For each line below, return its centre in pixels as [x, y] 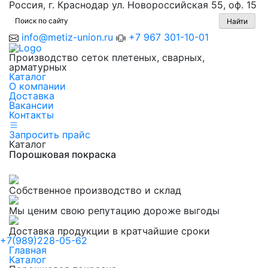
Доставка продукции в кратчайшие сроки [109, 231]
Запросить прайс [50, 135]
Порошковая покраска [63, 155]
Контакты [31, 115]
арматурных [38, 67]
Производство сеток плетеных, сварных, [107, 57]
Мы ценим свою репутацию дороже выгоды [114, 211]
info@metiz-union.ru [69, 37]
